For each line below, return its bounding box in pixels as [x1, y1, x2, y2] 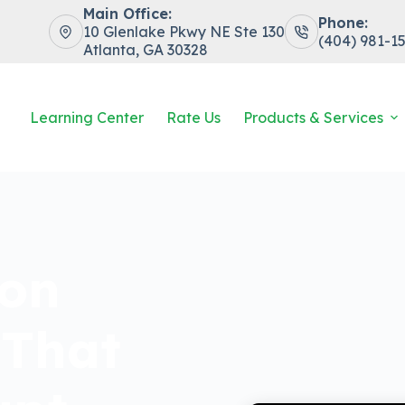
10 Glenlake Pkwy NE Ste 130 [82, 23, 285, 41]
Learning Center [30, 108, 145, 127]
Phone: [318, 14, 369, 32]
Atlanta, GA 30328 [82, 41, 208, 59]
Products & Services [243, 108, 384, 127]
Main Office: [82, 5, 172, 23]
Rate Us [166, 108, 221, 127]
